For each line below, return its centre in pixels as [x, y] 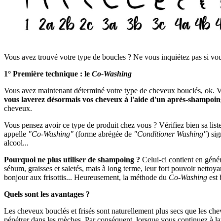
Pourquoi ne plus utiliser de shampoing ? [72, 159]
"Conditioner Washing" [170, 134]
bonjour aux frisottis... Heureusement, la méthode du [86, 177]
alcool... [16, 143]
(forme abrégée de [104, 134]
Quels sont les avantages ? [47, 194]
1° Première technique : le [48, 74]
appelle [15, 134]
